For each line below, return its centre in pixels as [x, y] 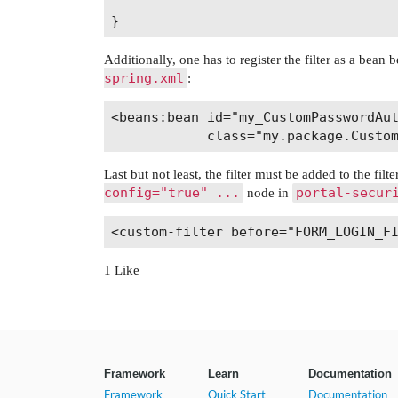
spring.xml [144, 79]
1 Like [122, 271]
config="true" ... [172, 193]
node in [268, 193]
